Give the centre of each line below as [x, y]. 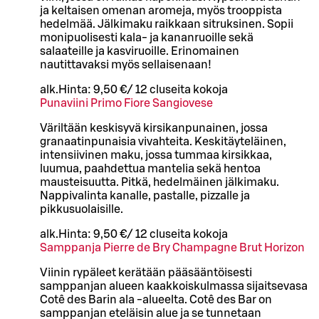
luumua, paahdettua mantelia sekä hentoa [150, 168]
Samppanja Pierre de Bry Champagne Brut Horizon [172, 247]
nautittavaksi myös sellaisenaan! [126, 64]
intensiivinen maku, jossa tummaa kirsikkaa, [156, 155]
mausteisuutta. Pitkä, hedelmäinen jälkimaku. [159, 182]
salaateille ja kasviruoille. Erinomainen [140, 51]
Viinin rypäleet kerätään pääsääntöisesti [146, 272]
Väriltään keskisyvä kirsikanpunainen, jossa [154, 128]
